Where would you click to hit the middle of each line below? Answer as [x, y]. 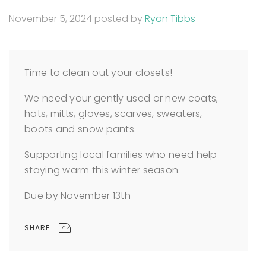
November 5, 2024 [50, 19]
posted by [120, 19]
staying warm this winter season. [102, 170]
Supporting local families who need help [121, 155]
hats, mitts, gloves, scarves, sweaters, [113, 114]
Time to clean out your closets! [99, 73]
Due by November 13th [77, 196]
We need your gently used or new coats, [121, 98]
